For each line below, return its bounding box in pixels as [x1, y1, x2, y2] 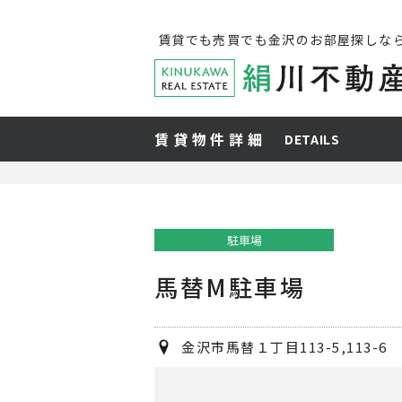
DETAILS [284, 130, 340, 148]
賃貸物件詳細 [154, 128, 267, 150]
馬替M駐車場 [154, 270, 332, 303]
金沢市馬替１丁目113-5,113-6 [181, 337, 388, 356]
